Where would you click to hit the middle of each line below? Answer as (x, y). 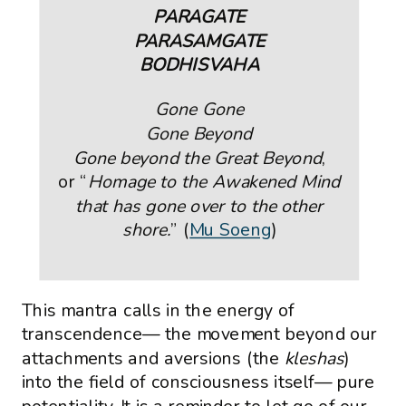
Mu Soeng (230, 230)
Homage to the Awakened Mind (214, 182)
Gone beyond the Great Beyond (197, 158)
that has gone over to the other (199, 206)
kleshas (314, 358)
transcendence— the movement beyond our (199, 334)
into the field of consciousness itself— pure (198, 382)
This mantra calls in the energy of (158, 310)
